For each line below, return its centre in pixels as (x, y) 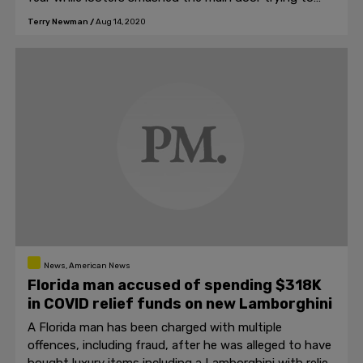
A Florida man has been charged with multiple (155, 327)
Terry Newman (58, 22)
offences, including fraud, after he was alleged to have (179, 345)
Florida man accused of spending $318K (175, 285)
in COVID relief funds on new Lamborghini (180, 304)
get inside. (56, 15)
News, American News (87, 266)
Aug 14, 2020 (121, 22)
